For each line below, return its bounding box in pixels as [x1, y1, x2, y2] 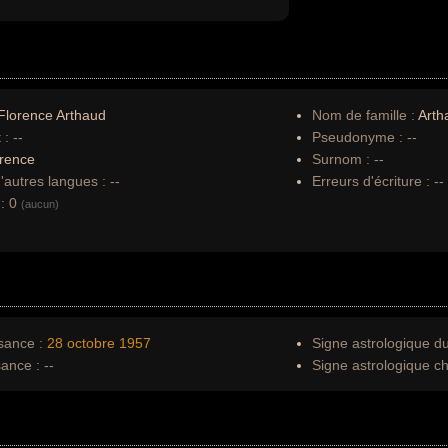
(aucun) [21, 198, 59, 210]
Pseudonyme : [312, 129, 403, 145]
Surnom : [312, 151, 370, 167]
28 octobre [47, 335, 115, 351]
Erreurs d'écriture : [312, 173, 434, 189]
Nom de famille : [312, 107, 418, 123]
